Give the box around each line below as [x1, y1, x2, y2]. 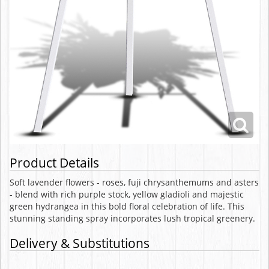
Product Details [10, 154, 99, 172]
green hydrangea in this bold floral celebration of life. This [10, 201, 244, 213]
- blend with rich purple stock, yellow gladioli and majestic [10, 189, 244, 201]
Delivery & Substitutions [10, 235, 150, 252]
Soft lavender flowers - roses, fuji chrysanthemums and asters [10, 177, 259, 189]
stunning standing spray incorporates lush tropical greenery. [10, 213, 255, 225]
